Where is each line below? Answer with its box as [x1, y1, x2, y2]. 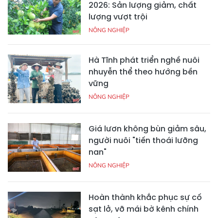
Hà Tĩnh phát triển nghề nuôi [89, 54, 200, 66]
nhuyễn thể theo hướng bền [89, 66, 198, 78]
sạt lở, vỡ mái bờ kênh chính [89, 203, 199, 215]
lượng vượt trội [89, 11, 147, 23]
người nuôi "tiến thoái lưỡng [89, 135, 198, 146]
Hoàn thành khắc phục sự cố [89, 192, 202, 203]
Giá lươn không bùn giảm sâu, [89, 123, 206, 135]
